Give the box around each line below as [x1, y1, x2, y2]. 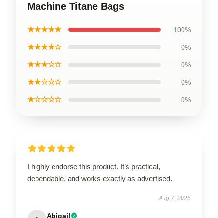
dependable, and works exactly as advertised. [27, 174, 172, 183]
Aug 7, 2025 [159, 195, 191, 202]
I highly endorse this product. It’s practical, [27, 163, 160, 171]
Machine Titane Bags [27, 1, 124, 12]
